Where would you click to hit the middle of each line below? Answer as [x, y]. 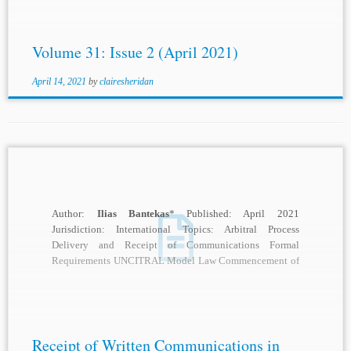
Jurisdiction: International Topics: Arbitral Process [175, 230]
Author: [74, 214]
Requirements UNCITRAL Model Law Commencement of [175, 261]
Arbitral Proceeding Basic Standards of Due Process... [164, 277]
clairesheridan [126, 82]
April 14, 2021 [59, 82]
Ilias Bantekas [133, 214]
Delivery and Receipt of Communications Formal [175, 245]
